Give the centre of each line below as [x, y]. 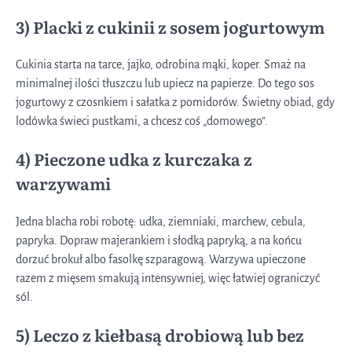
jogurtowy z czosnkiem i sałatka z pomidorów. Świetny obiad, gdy [175, 103]
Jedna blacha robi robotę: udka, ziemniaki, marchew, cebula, [161, 222]
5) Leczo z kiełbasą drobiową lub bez [160, 334]
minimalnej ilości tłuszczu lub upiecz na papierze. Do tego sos [165, 84]
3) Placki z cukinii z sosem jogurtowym [170, 26]
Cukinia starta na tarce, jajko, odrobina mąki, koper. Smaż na [161, 65]
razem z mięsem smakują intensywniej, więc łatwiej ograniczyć [168, 279]
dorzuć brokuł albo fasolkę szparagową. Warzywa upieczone [161, 260]
